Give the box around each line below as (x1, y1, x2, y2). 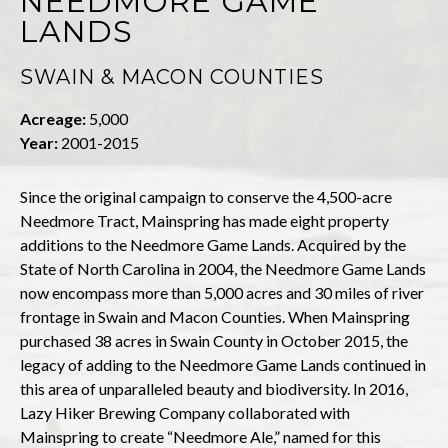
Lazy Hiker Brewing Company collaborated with (20, 402, 350, 422)
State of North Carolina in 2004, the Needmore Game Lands (20, 258, 426, 278)
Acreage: (20, 108, 86, 128)
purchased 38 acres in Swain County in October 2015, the (20, 330, 408, 350)
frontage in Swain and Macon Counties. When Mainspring (20, 306, 410, 326)
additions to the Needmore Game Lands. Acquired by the (20, 234, 406, 254)
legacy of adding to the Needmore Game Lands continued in (20, 354, 426, 374)
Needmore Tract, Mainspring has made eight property (20, 210, 389, 230)
